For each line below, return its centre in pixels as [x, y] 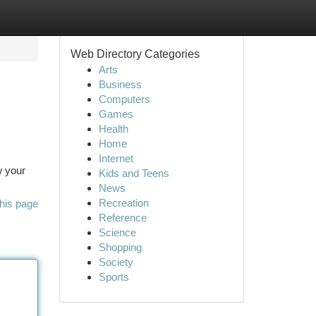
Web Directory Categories [135, 54]
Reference [122, 218]
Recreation [123, 203]
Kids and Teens [134, 173]
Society [116, 262]
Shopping [120, 247]
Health [113, 129]
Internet [116, 158]
